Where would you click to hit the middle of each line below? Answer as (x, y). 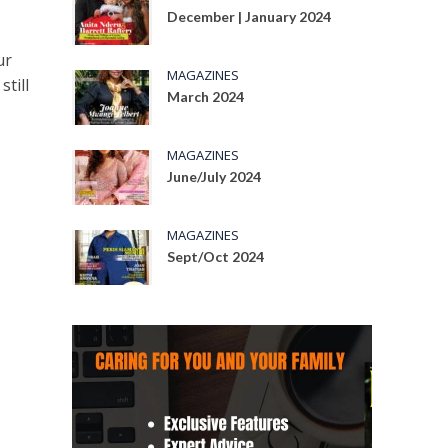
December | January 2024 (249, 16)
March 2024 (206, 96)
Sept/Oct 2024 (216, 256)
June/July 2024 (214, 176)
